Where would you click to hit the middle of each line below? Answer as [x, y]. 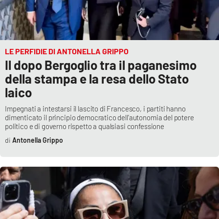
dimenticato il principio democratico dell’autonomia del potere [99, 118]
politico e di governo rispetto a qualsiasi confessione [85, 126]
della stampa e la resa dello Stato [97, 79]
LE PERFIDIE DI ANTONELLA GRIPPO [67, 51]
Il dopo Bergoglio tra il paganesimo [101, 65]
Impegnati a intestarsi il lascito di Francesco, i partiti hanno [95, 109]
